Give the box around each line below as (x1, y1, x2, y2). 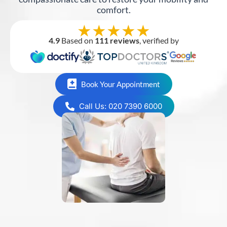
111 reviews (94, 35, 139, 45)
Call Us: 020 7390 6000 (79, 101, 162, 111)
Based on (59, 35, 95, 45)
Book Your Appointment (81, 79, 160, 89)
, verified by (139, 35, 179, 45)
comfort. (96, 4, 131, 15)
